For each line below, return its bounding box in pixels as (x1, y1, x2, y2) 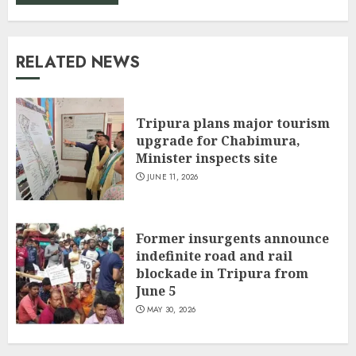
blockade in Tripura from (136, 265, 308, 283)
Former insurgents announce (136, 230, 329, 248)
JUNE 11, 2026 (146, 171, 199, 184)
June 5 (136, 282, 176, 300)
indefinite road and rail (136, 247, 292, 265)
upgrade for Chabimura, (136, 132, 300, 150)
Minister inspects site (136, 149, 277, 168)
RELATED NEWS (16, 50, 140, 74)
